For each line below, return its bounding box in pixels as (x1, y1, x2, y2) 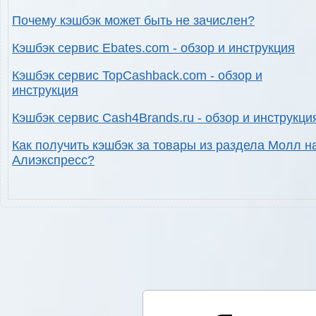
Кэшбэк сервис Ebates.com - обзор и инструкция (12, 41, 295, 56)
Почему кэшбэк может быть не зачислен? (12, 13, 255, 28)
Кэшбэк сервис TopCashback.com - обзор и (12, 68, 262, 83)
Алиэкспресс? (12, 153, 95, 168)
